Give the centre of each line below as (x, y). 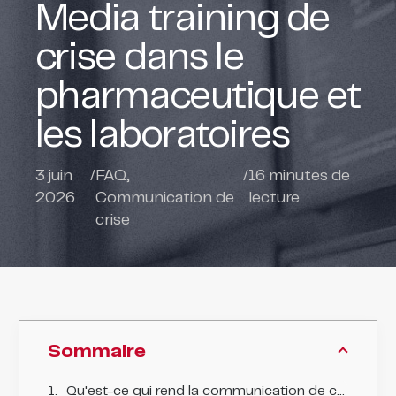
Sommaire (96, 351)
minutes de (307, 175)
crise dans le (139, 58)
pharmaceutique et (198, 97)
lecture (274, 198)
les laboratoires (162, 136)
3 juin (53, 175)
